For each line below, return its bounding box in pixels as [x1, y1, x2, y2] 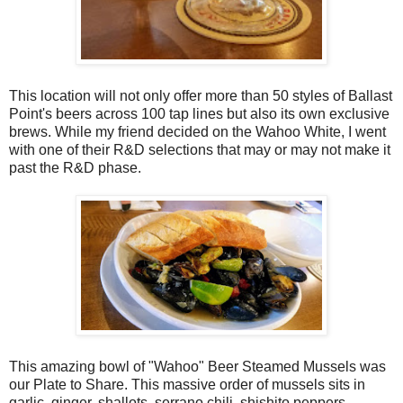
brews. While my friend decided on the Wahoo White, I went [9, 123, 386, 139]
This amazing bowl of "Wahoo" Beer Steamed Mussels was [9, 358, 386, 374]
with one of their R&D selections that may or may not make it [9, 141, 390, 157]
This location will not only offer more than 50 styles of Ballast [9, 87, 392, 103]
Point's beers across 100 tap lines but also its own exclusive [9, 105, 390, 121]
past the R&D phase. [9, 159, 141, 175]
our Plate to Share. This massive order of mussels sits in [9, 376, 365, 392]
